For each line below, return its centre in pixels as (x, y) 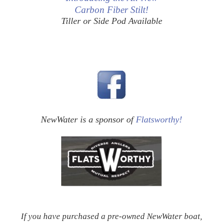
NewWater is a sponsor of (88, 119)
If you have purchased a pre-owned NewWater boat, (111, 216)
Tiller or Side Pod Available (111, 21)
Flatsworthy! (159, 119)
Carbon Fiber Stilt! (111, 9)
